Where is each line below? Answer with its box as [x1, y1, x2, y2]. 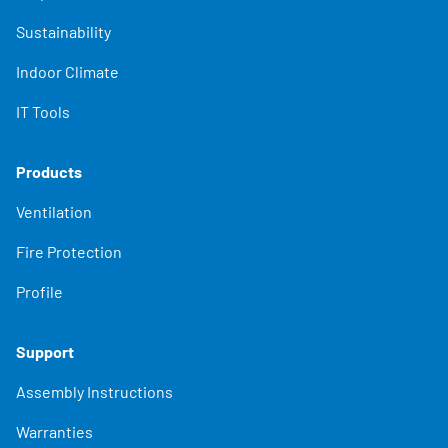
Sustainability [16, 21, 111, 41]
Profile [16, 281, 63, 301]
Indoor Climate [16, 61, 119, 81]
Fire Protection [16, 241, 122, 261]
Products [16, 161, 82, 181]
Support [16, 341, 74, 361]
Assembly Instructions [16, 381, 173, 401]
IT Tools [16, 101, 70, 121]
